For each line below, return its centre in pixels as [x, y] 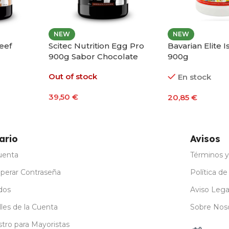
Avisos [205, 139]
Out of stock [73, 76]
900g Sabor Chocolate [94, 56]
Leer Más [72, 113]
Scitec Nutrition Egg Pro [97, 45]
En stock [194, 77]
